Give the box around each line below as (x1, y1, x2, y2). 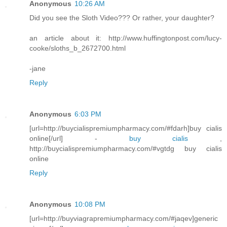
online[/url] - (29, 134, 129, 143)
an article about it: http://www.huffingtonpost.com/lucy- (29, 34, 222, 43)
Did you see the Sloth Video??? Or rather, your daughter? (29, 14, 214, 22)
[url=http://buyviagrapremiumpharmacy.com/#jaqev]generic (29, 214, 218, 223)
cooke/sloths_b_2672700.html (29, 44, 126, 53)
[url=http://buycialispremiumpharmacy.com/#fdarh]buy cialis (29, 124, 222, 133)
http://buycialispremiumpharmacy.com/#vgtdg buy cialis (29, 144, 222, 153)
